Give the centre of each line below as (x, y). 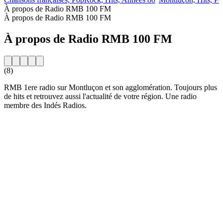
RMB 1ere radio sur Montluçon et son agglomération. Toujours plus (111, 87)
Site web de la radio (35, 122)
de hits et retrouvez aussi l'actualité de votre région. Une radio (100, 96)
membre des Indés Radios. (45, 105)
